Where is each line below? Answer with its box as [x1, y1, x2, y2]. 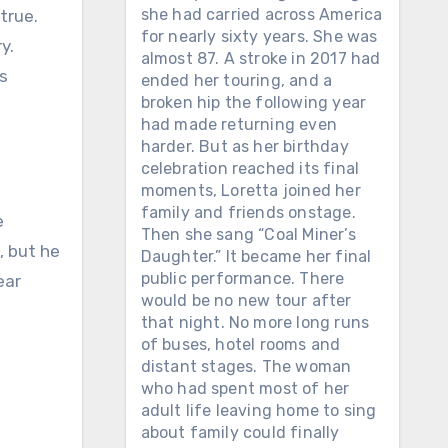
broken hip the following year [140, 93, 367, 112]
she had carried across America [140, 5, 383, 24]
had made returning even [140, 115, 338, 134]
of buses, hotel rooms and [140, 335, 341, 354]
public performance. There [140, 269, 345, 288]
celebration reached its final [140, 159, 360, 178]
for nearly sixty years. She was [140, 27, 378, 46]
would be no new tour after [140, 291, 352, 310]
